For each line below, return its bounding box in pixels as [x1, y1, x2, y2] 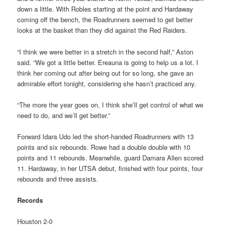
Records [17, 195, 43, 205]
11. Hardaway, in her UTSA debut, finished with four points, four [17, 163, 203, 173]
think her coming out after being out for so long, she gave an [17, 68, 194, 78]
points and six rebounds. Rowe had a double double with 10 [17, 142, 191, 152]
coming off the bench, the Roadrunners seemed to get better [17, 15, 193, 25]
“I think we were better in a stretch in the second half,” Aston [17, 46, 194, 56]
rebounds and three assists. [17, 174, 99, 184]
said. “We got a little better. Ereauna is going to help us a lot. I [17, 57, 199, 67]
